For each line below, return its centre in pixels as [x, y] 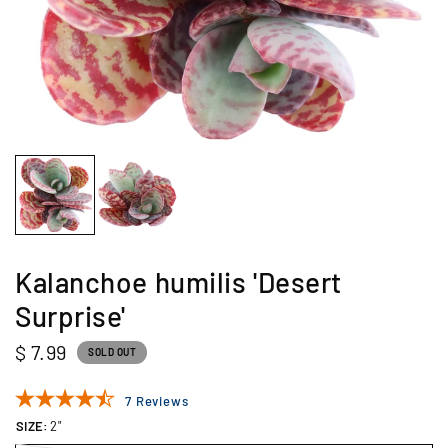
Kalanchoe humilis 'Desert [178, 282]
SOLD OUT [112, 352]
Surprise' [71, 316]
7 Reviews [157, 401]
